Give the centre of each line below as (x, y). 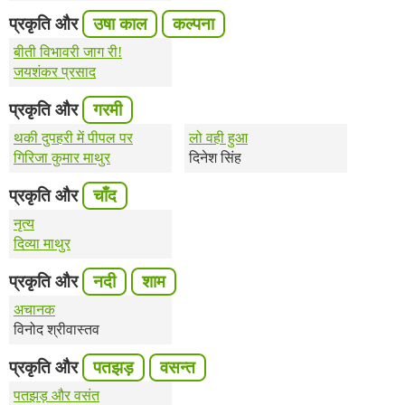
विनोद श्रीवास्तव (57, 330)
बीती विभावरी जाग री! (68, 52)
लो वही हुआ (218, 138)
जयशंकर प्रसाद (55, 72)
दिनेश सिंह (215, 158)
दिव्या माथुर (42, 244)
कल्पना (193, 24)
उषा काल (120, 24)
